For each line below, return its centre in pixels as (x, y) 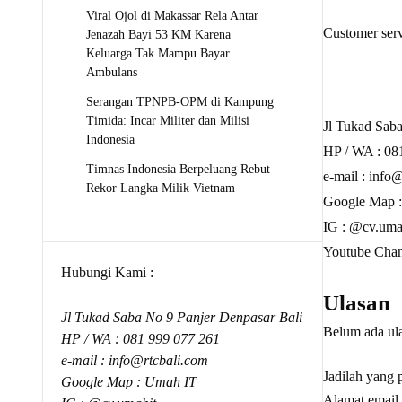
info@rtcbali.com (158, 360)
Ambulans (112, 72)
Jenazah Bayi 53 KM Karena (158, 34)
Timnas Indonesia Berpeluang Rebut (178, 169)
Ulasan (356, 303)
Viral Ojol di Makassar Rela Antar (172, 15)
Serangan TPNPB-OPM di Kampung (180, 101)
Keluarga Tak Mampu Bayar (158, 53)
